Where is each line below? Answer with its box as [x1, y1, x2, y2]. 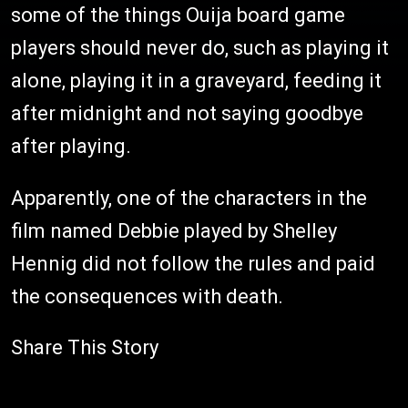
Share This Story [11, 335, 158, 359]
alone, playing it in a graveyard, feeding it [11, 68, 382, 92]
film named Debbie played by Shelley [11, 219, 337, 242]
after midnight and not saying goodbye [11, 101, 363, 125]
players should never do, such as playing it [11, 36, 389, 59]
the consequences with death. [11, 284, 283, 308]
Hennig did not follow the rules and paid [11, 251, 375, 275]
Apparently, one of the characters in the [11, 186, 367, 209]
